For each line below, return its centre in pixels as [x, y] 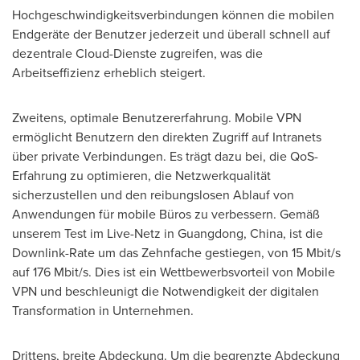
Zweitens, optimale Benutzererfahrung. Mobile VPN [157, 118]
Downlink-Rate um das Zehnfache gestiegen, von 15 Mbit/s [176, 253]
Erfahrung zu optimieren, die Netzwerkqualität [141, 176]
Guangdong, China [230, 233]
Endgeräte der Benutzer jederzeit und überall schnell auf [171, 34]
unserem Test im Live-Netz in [95, 233]
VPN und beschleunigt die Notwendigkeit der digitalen [166, 291]
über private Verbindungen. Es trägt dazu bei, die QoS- [165, 156]
